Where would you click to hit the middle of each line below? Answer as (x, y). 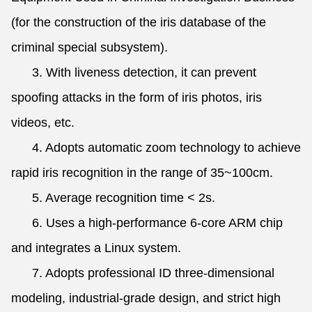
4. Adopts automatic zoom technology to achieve (156, 148)
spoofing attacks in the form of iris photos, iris (136, 97)
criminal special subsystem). (89, 47)
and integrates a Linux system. (96, 248)
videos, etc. (43, 123)
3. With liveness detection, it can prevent (134, 72)
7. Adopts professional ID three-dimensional (143, 273)
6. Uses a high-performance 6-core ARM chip (147, 223)
